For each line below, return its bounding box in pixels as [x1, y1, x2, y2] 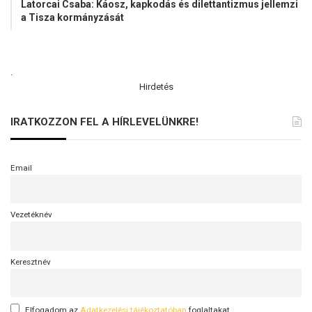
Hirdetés [139, 81, 173, 92]
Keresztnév [10, 256, 51, 267]
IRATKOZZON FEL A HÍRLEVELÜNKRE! [10, 115, 198, 128]
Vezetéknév [10, 210, 52, 220]
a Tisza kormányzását [21, 11, 124, 23]
